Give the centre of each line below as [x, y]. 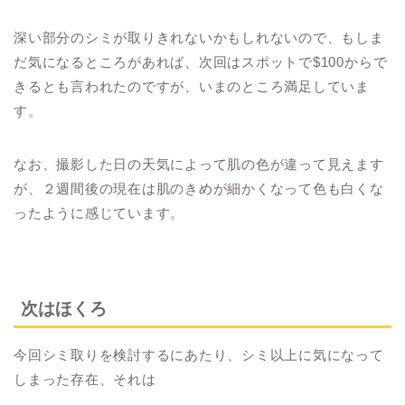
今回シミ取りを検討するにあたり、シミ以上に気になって [199, 354]
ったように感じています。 [99, 213]
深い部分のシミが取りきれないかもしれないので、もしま [199, 38]
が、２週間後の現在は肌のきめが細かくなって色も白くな [199, 189]
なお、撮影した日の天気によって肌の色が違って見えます [199, 165]
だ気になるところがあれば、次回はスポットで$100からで [201, 62]
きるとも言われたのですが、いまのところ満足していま [192, 87]
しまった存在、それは [85, 379]
